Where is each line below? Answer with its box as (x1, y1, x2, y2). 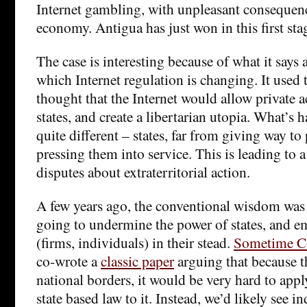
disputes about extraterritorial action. (36, 161, 250, 182)
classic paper (101, 250, 174, 271)
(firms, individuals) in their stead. (36, 232, 234, 252)
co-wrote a (36, 250, 101, 271)
